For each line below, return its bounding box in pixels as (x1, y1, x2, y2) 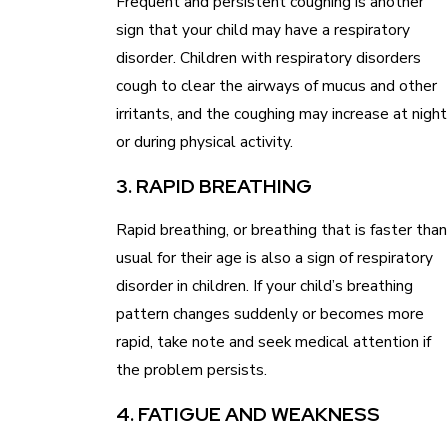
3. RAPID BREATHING (115, 172, 312, 199)
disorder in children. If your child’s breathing (115, 275, 413, 297)
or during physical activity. (115, 131, 293, 153)
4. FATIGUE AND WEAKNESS (115, 400, 380, 427)
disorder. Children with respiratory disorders (115, 47, 421, 69)
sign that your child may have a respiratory (115, 19, 410, 41)
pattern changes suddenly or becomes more (115, 303, 424, 325)
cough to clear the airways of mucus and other (115, 75, 437, 97)
